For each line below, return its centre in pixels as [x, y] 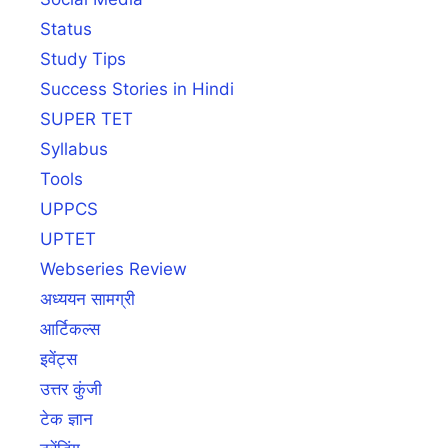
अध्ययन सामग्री [87, 298]
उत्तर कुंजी [71, 388]
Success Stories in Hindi [137, 88]
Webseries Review [113, 268]
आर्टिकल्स [70, 328]
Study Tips [83, 58]
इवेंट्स [58, 358]
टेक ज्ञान [66, 418]
